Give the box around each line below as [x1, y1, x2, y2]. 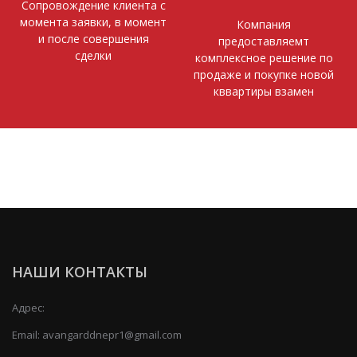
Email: [12, 327, 42, 342]
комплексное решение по [194, 49, 333, 65]
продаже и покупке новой [194, 66, 334, 82]
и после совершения [37, 30, 149, 46]
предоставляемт [218, 33, 309, 49]
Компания [237, 16, 291, 32]
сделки [75, 47, 112, 63]
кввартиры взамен [214, 83, 314, 99]
